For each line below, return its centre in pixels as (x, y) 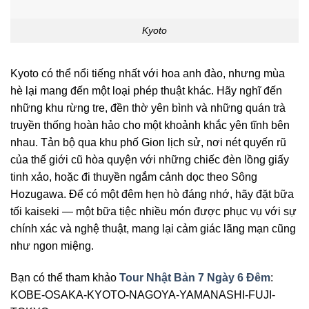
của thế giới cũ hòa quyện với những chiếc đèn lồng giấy (150, 159)
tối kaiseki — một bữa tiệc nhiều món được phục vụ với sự (153, 211)
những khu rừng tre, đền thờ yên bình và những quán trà (148, 108)
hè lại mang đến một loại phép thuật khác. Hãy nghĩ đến (146, 90)
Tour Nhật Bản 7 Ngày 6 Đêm (195, 277)
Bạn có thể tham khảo (65, 277)
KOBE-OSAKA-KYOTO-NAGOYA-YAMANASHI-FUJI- (143, 295)
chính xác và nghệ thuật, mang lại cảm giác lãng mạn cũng (153, 228)
